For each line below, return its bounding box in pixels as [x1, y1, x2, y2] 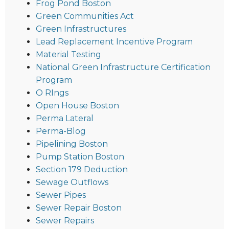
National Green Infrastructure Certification [36, 62, 211, 72]
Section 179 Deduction [36, 164, 128, 174]
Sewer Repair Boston [36, 202, 122, 213]
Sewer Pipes [36, 190, 86, 200]
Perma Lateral [36, 113, 94, 123]
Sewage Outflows [36, 177, 108, 187]
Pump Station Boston [36, 151, 124, 162]
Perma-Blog [36, 126, 86, 136]
